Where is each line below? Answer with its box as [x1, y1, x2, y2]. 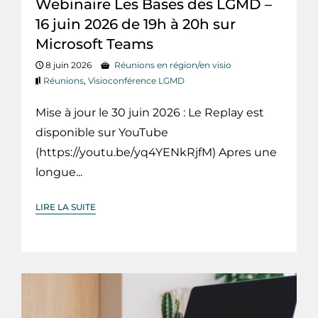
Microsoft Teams [35, 35, 153, 53]
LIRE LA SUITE [35, 201, 96, 212]
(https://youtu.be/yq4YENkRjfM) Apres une [35, 145, 277, 159]
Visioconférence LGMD [88, 75, 185, 86]
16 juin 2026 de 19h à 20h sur [35, 15, 236, 33]
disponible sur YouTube [35, 125, 168, 139]
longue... [35, 165, 82, 179]
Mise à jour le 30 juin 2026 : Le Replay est [35, 105, 264, 119]
